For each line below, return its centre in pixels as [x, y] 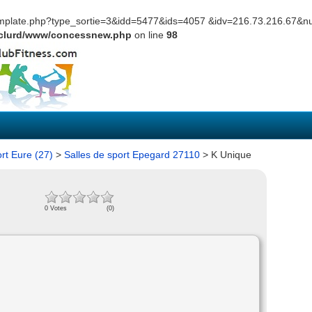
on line [149, 35]
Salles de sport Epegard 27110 [132, 155]
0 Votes [56, 208]
